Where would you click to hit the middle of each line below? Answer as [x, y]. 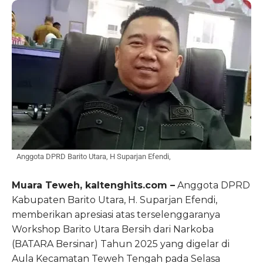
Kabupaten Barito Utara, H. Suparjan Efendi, [114, 200]
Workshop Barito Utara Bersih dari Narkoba [113, 230]
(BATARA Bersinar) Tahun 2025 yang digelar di [121, 244]
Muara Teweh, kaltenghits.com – [93, 186]
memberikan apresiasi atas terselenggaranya [116, 215]
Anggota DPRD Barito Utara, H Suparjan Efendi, [94, 157]
